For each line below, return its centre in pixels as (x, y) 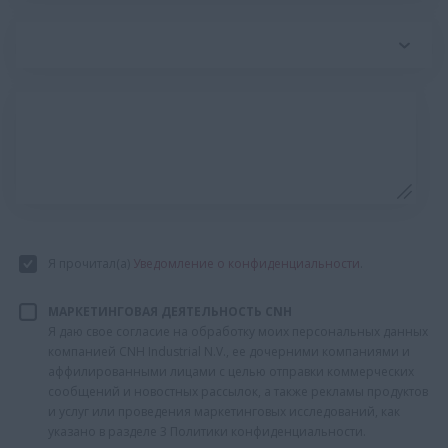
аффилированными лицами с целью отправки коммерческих (231, 371)
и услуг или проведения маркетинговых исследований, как (224, 411)
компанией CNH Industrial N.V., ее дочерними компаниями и (229, 351)
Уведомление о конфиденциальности (246, 263)
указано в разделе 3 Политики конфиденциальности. (207, 431)
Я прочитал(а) (90, 263)
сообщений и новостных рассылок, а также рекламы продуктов (238, 391)
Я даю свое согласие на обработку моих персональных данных (238, 331)
